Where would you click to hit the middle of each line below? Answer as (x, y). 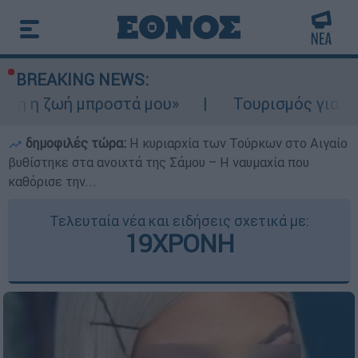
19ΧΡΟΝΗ (179, 243)
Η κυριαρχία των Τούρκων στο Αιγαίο (239, 143)
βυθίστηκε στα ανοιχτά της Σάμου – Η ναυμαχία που (159, 162)
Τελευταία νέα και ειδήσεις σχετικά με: (179, 221)
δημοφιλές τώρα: (76, 143)
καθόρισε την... (52, 181)
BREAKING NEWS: (82, 80)
